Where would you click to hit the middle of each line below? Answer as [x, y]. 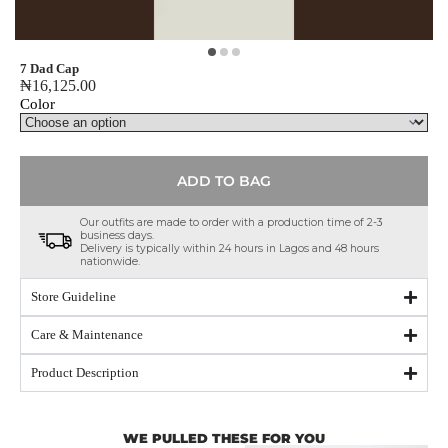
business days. [117, 236]
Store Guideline [73, 297]
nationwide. [110, 262]
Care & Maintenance [87, 335]
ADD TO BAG [224, 181]
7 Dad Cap [49, 69]
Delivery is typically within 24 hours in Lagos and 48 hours [229, 249]
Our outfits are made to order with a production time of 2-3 [231, 223]
